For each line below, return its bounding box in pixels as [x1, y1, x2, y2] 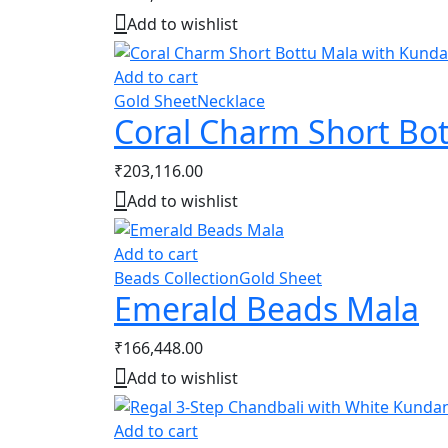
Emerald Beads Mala [114, 286, 419, 330]
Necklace [197, 90, 265, 113]
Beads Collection [114, 266, 239, 289]
